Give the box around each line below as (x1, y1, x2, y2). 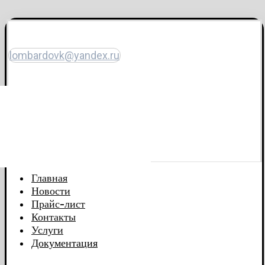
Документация (31, 237, 98, 250)
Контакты (31, 211, 76, 224)
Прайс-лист (31, 198, 85, 211)
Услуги (31, 224, 63, 237)
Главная (31, 172, 67, 185)
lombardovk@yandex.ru (9, 49, 119, 62)
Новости (31, 185, 70, 198)
